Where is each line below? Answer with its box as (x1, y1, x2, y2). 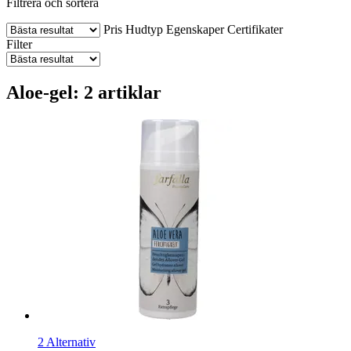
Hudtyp (125, 22, 163, 36)
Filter (6, 37, 32, 51)
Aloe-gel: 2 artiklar (6, 81, 161, 103)
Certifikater (227, 22, 283, 36)
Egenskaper (166, 22, 224, 36)
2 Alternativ (38, 335, 96, 349)
